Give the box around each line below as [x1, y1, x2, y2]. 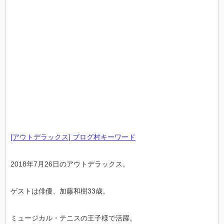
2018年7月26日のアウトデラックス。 [10, 160, 129, 168]
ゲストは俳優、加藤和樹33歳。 [10, 187, 109, 195]
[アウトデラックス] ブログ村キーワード [10, 133, 135, 141]
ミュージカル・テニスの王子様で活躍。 [10, 214, 136, 222]
